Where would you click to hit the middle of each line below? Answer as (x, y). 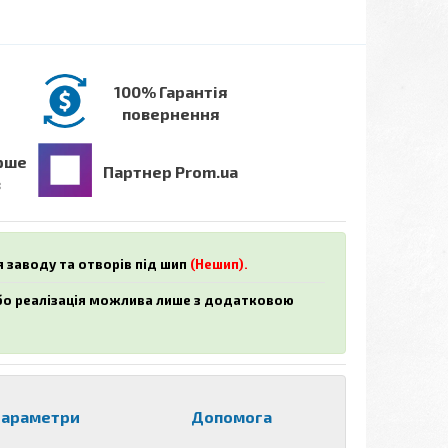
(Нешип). (219, 264)
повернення (170, 113)
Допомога (231, 416)
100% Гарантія (170, 91)
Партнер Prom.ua (170, 171)
